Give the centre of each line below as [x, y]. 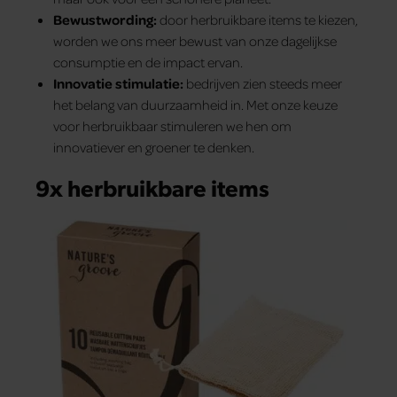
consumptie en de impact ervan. [148, 62]
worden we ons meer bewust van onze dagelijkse [195, 41]
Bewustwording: [106, 20]
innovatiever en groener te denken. [154, 148]
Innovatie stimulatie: [118, 84]
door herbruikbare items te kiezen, [259, 20]
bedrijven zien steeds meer [263, 84]
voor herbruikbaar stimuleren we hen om [172, 126]
